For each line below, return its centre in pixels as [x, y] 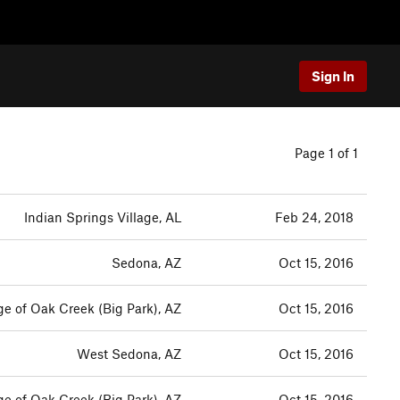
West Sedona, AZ [129, 354]
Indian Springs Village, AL [103, 217]
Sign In [333, 75]
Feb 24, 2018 [314, 217]
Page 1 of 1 [326, 153]
